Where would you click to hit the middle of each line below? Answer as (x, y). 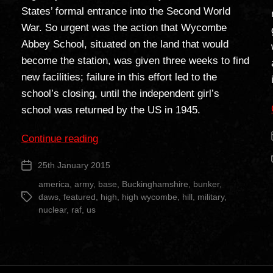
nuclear (52, 209)
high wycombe (149, 197)
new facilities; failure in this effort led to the (119, 77)
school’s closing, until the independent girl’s (120, 93)
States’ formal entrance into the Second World (126, 11)
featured (79, 197)
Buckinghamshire (155, 184)
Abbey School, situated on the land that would (125, 44)
